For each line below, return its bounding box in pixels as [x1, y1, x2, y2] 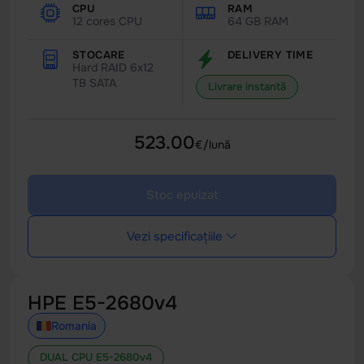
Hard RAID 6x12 [72, 60, 154, 75]
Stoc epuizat [145, 187, 219, 203]
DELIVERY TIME [227, 48, 314, 62]
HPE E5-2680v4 [28, 291, 177, 315]
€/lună [194, 137, 231, 152]
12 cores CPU [72, 14, 142, 28]
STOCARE [72, 48, 125, 62]
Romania [51, 318, 97, 333]
